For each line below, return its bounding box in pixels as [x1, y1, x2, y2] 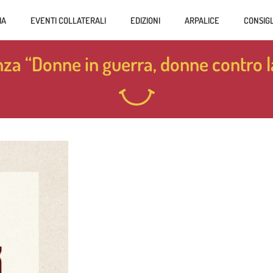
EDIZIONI [130, 15, 160, 26]
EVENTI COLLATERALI [30, 15, 106, 26]
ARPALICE [184, 15, 219, 26]
